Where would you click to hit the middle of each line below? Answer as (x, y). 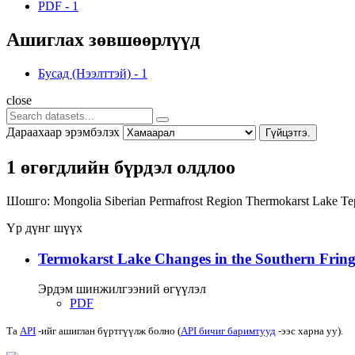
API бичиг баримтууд (228, 331)
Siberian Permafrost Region (175, 200)
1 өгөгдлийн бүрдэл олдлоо (121, 167)
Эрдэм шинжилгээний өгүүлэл (122, 289)
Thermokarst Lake (293, 200)
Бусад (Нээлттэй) (84, 73)
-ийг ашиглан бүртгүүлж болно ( (108, 331)
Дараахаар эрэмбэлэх (63, 132)
